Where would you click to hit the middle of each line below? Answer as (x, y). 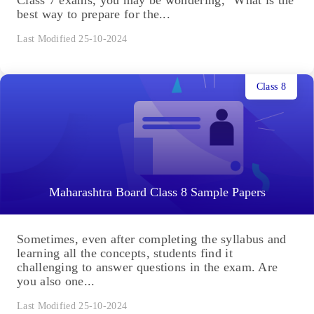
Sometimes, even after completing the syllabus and (152, 239)
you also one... (56, 281)
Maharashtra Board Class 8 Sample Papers (157, 192)
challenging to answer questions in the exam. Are (148, 267)
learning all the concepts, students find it (125, 253)
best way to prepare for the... (94, 14)
